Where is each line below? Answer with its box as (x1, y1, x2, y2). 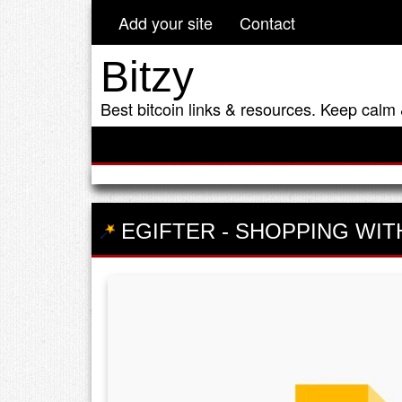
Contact (240, 11, 295, 34)
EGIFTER (115, 218, 215, 243)
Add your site (118, 11, 213, 34)
